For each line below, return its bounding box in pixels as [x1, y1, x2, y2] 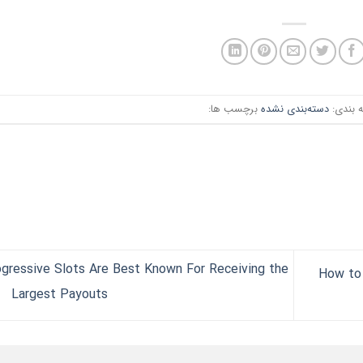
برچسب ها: [207, 100, 261, 117]
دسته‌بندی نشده [260, 100, 329, 117]
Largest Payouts [11, 284, 108, 305]
